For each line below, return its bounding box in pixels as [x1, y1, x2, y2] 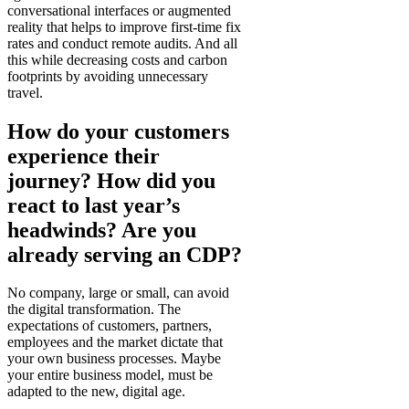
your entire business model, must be [7, 367, 213, 383]
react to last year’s [7, 193, 180, 217]
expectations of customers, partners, [7, 318, 212, 334]
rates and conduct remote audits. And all [7, 35, 237, 51]
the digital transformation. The [7, 301, 181, 318]
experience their [7, 143, 160, 168]
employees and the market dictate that [7, 334, 223, 351]
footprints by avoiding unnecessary [7, 68, 208, 84]
